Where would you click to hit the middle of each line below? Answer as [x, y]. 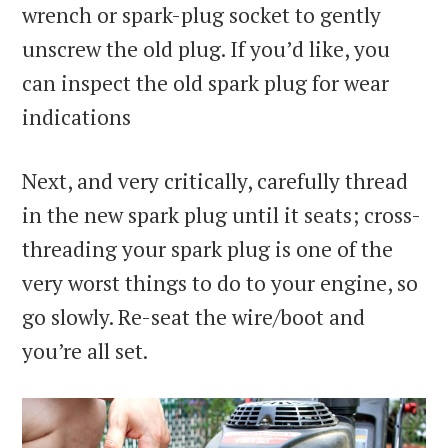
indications [77, 116]
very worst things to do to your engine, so [220, 282]
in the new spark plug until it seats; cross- [222, 214]
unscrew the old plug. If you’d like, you [206, 48]
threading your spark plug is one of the [208, 248]
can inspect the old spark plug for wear [206, 82]
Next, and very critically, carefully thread [215, 180]
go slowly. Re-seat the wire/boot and [194, 316]
